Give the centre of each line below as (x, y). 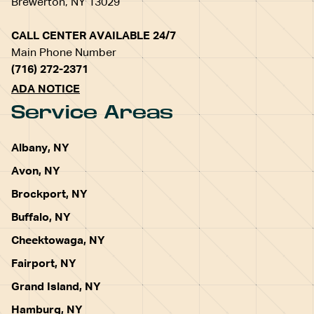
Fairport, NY (44, 264)
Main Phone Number (64, 53)
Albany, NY (40, 149)
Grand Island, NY (56, 287)
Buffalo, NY (41, 218)
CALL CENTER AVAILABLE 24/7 (94, 36)
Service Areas (92, 112)
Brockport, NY (49, 195)
